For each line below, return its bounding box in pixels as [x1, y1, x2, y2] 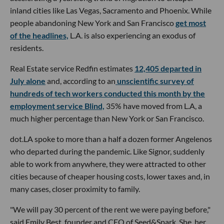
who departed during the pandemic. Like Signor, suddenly [10, 146, 204, 156]
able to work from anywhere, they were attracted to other [10, 159, 206, 168]
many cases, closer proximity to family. [10, 184, 140, 193]
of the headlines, [10, 30, 68, 40]
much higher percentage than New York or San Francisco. [10, 113, 204, 123]
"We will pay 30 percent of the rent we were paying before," [10, 204, 210, 214]
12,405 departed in [134, 63, 201, 73]
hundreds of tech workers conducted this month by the [10, 88, 205, 98]
